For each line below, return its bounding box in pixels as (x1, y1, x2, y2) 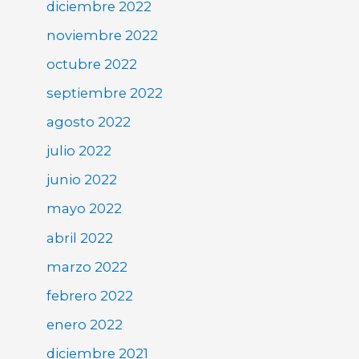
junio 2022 (46, 171, 118, 188)
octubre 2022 (46, 55, 138, 72)
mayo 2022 (46, 200, 123, 217)
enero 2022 (46, 316, 123, 333)
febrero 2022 (46, 287, 134, 304)
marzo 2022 (46, 258, 128, 275)
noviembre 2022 (46, 26, 159, 43)
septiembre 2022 (46, 85, 163, 102)
